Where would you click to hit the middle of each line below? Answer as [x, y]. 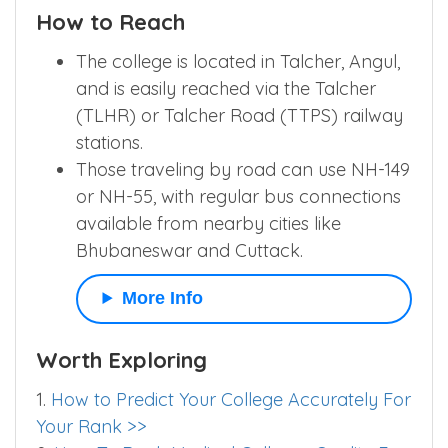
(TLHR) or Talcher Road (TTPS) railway [239, 115]
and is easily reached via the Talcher [226, 88]
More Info [162, 298]
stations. [109, 142]
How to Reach [110, 21]
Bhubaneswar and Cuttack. [189, 250]
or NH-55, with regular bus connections [238, 196]
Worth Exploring [121, 359]
